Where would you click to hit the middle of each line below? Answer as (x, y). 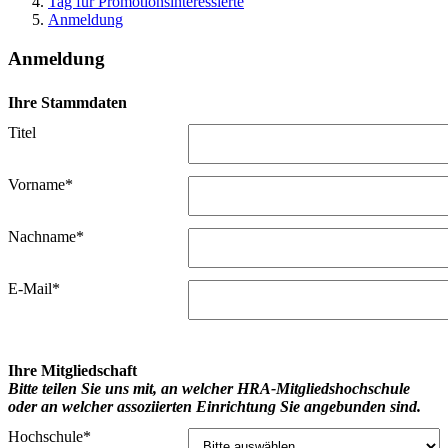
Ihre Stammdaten (67, 103)
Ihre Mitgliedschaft (72, 371)
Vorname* (40, 185)
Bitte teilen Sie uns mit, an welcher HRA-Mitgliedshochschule (209, 389)
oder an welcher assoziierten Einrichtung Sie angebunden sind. (214, 407)
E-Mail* (34, 289)
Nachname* (46, 237)
